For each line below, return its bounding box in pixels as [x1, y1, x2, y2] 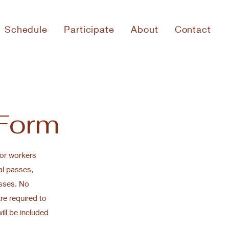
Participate [64, 24, 114, 35]
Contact [174, 24, 211, 35]
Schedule [4, 24, 48, 35]
